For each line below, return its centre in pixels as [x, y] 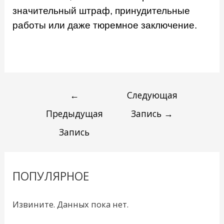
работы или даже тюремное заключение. [105, 25]
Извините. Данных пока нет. [71, 204]
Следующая [152, 95]
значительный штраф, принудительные [101, 11]
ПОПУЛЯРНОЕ [51, 176]
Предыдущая [74, 113]
